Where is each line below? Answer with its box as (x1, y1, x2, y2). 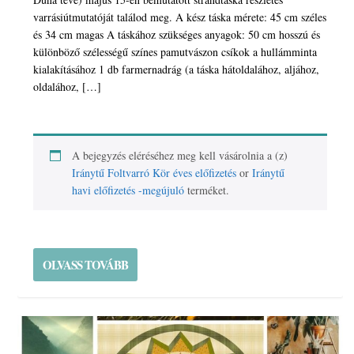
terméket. (184, 183, 230, 198)
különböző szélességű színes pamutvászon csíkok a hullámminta (33, 44, 318, 60)
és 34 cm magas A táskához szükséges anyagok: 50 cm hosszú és (33, 27, 321, 43)
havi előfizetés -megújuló (72, 183, 185, 198)
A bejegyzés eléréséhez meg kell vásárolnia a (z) (72, 148, 288, 164)
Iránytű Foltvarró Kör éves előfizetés (72, 165, 237, 181)
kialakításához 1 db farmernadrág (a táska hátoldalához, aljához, (33, 62, 320, 77)
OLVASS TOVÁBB (43, 256, 129, 274)
